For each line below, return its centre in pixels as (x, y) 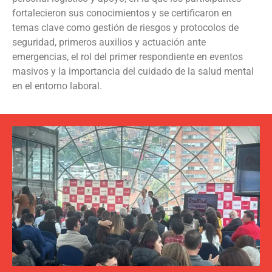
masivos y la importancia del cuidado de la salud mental (133, 71)
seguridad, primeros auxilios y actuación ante (109, 42)
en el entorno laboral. (57, 86)
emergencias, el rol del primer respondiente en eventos (127, 56)
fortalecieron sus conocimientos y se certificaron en (122, 13)
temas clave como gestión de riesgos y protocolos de (125, 27)
